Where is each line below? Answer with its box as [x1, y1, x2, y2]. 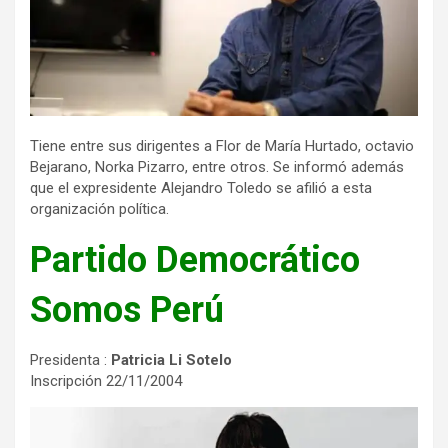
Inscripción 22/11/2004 [30, 372, 182, 391]
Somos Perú [30, 289, 224, 332]
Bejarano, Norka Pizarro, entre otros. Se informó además [30, 158, 404, 177]
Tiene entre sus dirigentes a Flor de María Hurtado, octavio [30, 137, 414, 156]
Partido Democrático [30, 239, 360, 282]
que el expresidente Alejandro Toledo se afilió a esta [30, 179, 372, 198]
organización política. [30, 200, 169, 219]
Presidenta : [30, 351, 111, 370]
